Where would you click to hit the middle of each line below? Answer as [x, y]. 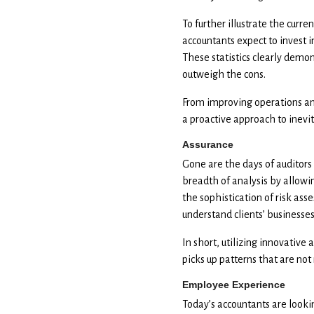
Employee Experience [233, 284]
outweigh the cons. [224, 74]
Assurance [207, 144]
